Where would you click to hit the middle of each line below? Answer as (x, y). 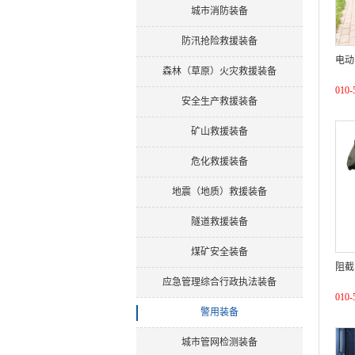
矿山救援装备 (219, 132)
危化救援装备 (219, 162)
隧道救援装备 (219, 222)
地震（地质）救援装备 (219, 192)
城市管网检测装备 (219, 342)
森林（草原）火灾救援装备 (219, 71)
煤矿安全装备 (219, 252)
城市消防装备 (219, 11)
